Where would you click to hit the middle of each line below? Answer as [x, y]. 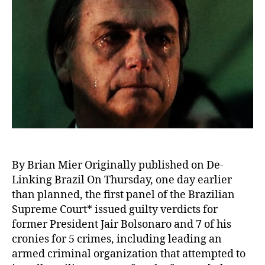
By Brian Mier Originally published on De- [118, 166]
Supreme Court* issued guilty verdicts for [115, 210]
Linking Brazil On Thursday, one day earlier [122, 180]
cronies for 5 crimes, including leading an [117, 240]
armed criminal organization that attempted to [129, 254]
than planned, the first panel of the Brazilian [123, 195]
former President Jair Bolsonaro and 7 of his [122, 225]
